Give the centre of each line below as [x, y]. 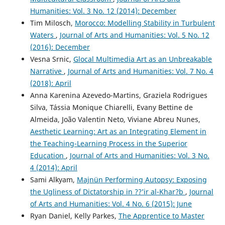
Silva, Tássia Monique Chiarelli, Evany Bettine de [111, 107]
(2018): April [50, 83]
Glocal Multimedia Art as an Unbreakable [142, 59]
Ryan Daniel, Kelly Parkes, [74, 215]
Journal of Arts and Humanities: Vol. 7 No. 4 [140, 71]
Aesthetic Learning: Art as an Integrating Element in [118, 131]
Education [48, 155]
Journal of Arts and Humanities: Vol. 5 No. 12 [134, 35]
